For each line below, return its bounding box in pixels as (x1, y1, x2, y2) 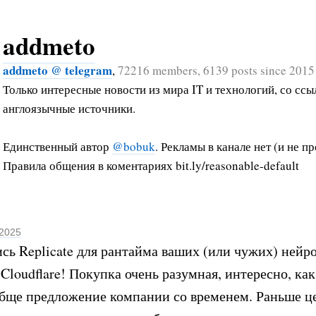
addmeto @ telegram (3, 61, 112, 79)
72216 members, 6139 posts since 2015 (118, 61, 315, 78)
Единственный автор (3, 138, 112, 154)
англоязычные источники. (3, 99, 135, 116)
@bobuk (112, 138, 155, 154)
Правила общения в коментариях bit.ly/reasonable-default (3, 157, 299, 174)
